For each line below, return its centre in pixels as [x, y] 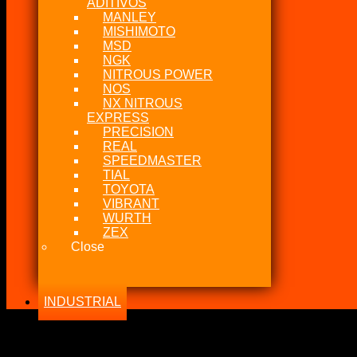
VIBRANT [131, 204]
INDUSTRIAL [82, 302]
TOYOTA [129, 189]
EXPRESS [118, 118]
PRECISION [138, 132]
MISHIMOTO [139, 31]
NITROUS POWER [158, 75]
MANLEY [129, 17]
